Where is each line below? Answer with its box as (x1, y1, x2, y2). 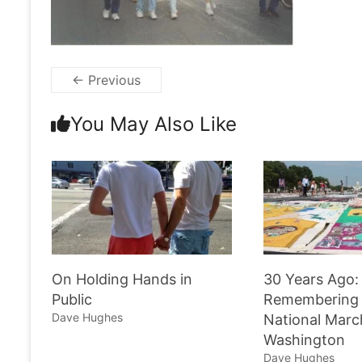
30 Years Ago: (263, 271, 360, 288)
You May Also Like (70, 112, 237, 136)
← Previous (72, 72, 141, 88)
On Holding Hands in (51, 271, 192, 288)
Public (51, 291, 92, 309)
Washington (263, 331, 346, 349)
